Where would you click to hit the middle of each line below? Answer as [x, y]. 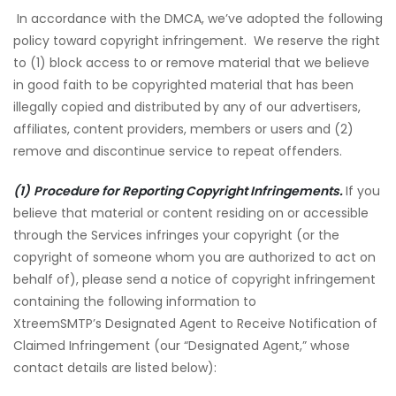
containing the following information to [135, 301]
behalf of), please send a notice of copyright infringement [194, 279]
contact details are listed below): [115, 368]
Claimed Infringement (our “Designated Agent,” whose [182, 346]
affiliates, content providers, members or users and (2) [183, 129]
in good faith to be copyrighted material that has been [183, 85]
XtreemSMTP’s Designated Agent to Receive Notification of [195, 324]
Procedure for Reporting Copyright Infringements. [190, 191]
